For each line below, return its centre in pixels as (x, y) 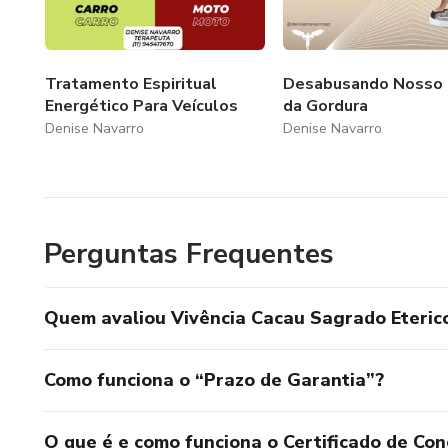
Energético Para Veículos (141, 105)
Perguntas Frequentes (189, 253)
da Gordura (325, 105)
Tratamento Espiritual (131, 83)
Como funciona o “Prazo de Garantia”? (214, 379)
